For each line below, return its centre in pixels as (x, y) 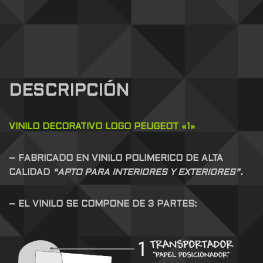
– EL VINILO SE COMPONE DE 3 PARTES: (103, 204)
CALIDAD (31, 172)
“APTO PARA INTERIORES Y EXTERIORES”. (148, 172)
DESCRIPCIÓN (69, 91)
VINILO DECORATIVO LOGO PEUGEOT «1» (102, 127)
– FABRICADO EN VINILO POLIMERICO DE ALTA (116, 158)
